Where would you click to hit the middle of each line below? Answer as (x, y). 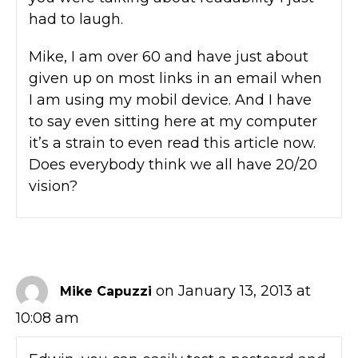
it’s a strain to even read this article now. (172, 143)
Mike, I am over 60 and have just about (169, 56)
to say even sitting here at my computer (173, 121)
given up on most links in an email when (175, 78)
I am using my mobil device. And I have (170, 99)
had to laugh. (76, 19)
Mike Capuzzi (106, 291)
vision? (53, 186)
